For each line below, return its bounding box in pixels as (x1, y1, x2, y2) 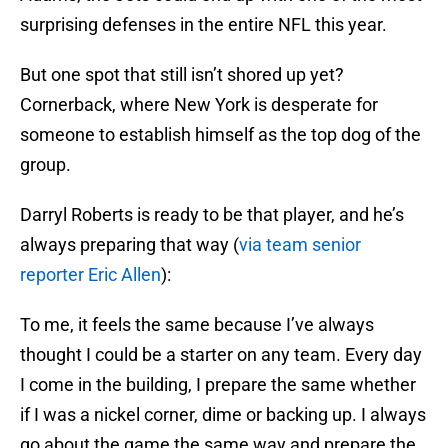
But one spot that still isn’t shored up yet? (20, 64, 344, 86)
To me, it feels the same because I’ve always (20, 314, 374, 336)
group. (20, 154, 71, 176)
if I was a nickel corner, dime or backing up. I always (20, 404, 426, 426)
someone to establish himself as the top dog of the (20, 124, 421, 146)
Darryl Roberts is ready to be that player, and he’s (20, 204, 404, 226)
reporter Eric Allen (20, 264, 161, 286)
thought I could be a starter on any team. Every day (20, 344, 422, 366)
